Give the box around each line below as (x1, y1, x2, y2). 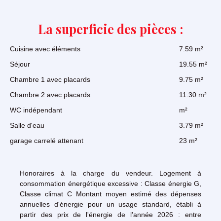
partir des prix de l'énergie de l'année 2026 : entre (20, 210, 201, 219)
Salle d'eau (10, 121, 44, 129)
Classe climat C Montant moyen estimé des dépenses (20, 189, 201, 198)
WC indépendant (10, 106, 62, 114)
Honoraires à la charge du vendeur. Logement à (20, 169, 201, 177)
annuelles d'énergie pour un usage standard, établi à (20, 200, 201, 208)
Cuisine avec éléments (10, 44, 80, 53)
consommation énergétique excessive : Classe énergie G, (20, 179, 201, 187)
